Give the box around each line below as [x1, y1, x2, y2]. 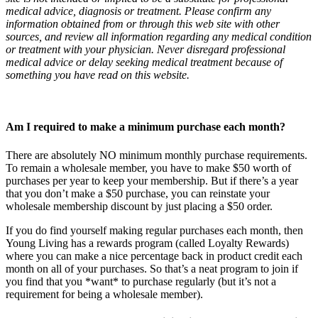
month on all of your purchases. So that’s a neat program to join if [6, 262, 298, 275]
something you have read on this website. [6, 68, 190, 81]
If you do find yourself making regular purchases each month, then [6, 224, 303, 236]
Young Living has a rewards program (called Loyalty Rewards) [6, 236, 289, 249]
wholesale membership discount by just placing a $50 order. [6, 199, 273, 212]
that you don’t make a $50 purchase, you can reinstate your [6, 187, 270, 199]
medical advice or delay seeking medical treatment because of [6, 55, 283, 68]
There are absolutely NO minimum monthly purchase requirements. [6, 148, 307, 161]
